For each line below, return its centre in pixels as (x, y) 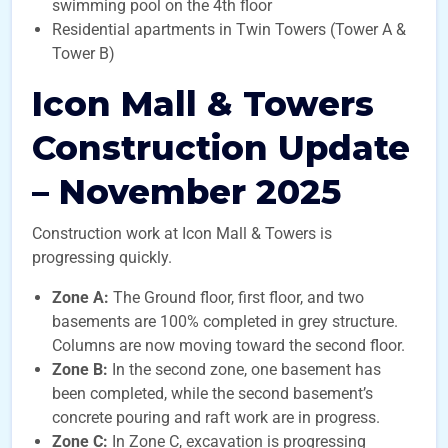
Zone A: (82, 297)
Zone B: (82, 369)
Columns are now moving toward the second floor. (228, 345)
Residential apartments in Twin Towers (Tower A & (229, 29)
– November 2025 (186, 192)
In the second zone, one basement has (246, 369)
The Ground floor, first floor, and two (238, 297)
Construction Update (221, 148)
